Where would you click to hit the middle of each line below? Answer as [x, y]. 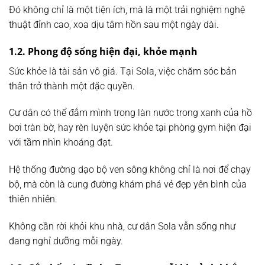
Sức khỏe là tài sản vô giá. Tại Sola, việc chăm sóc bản [123, 71]
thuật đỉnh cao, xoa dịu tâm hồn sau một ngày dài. [114, 24]
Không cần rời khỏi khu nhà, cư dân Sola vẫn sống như [122, 227]
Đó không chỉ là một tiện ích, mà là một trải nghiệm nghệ [127, 9]
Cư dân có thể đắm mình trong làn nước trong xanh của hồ [130, 113]
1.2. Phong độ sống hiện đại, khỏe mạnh [103, 51]
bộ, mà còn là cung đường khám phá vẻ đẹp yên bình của [128, 185]
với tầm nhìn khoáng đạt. [61, 143]
